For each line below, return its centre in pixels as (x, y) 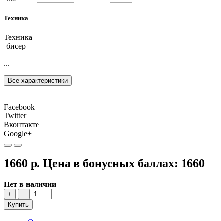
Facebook (19, 107)
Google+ (18, 134)
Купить (18, 204)
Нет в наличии (30, 184)
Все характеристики (38, 81)
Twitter (15, 116)
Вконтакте (21, 125)
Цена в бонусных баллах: (112, 163)
